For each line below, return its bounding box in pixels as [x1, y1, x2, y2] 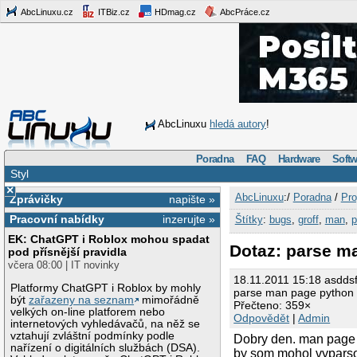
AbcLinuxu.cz [19, 6, 73, 17]
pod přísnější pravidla [8, 245, 127, 259]
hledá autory [210, 118, 266, 130]
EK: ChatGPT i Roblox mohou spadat [8, 233, 210, 246]
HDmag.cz [152, 6, 196, 17]
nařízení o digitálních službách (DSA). [10, 341, 201, 354]
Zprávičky [9, 192, 63, 206]
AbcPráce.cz [218, 6, 270, 17]
